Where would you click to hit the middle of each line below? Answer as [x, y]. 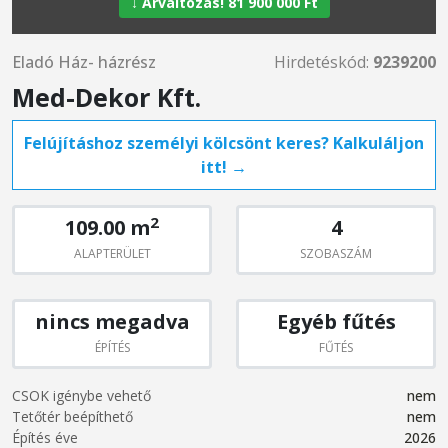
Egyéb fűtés [336, 321]
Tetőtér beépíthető [72, 416]
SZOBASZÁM [336, 253]
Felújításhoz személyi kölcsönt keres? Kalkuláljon [224, 143]
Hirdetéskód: [323, 62]
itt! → [224, 167]
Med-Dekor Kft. [106, 97]
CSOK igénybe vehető [81, 395]
